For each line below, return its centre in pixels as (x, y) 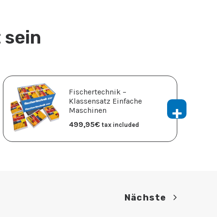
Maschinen (88, 110)
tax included (120, 125)
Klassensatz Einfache (105, 101)
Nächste (145, 197)
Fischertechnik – (98, 92)
